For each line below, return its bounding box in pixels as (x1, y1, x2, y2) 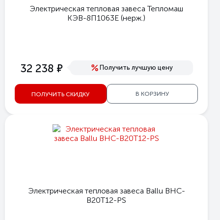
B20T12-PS (86, 195, 126, 205)
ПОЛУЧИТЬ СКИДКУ (31, 90, 90, 98)
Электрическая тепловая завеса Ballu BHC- (27, 186, 185, 195)
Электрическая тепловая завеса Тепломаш (29, 4, 183, 13)
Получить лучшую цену (100, 63, 173, 71)
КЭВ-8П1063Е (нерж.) (67, 13, 145, 23)
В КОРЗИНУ (135, 90, 169, 97)
